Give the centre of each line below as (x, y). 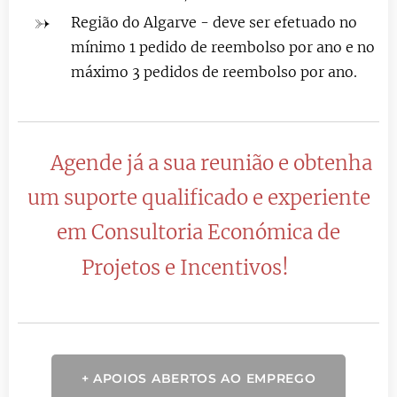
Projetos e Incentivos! (185, 267)
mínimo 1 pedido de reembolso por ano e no (223, 47)
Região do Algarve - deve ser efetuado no (214, 22)
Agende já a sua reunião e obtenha (211, 163)
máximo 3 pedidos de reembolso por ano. (214, 71)
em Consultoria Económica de (198, 232)
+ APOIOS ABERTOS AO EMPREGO (198, 378)
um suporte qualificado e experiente (198, 197)
